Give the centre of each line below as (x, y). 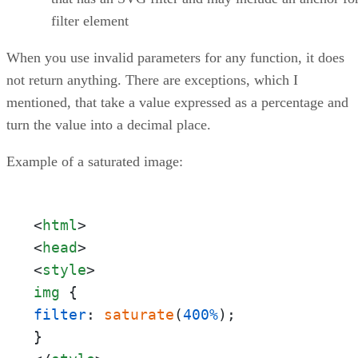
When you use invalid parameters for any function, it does (175, 57)
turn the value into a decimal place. (109, 124)
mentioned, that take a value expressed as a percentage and (177, 102)
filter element (90, 20)
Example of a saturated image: (95, 161)
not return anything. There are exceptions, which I (152, 80)
